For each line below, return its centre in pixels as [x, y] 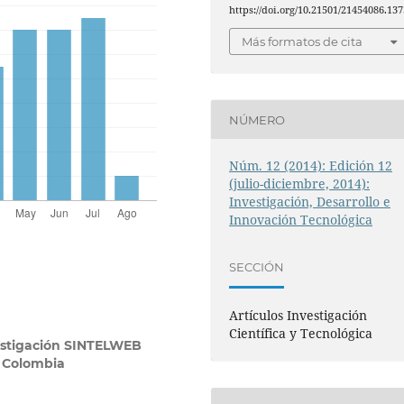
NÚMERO [257, 119]
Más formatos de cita [303, 42]
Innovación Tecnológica [301, 220]
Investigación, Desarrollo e [310, 202]
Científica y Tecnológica [301, 334]
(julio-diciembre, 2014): [300, 184]
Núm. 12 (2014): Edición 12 [311, 166]
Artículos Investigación [298, 316]
